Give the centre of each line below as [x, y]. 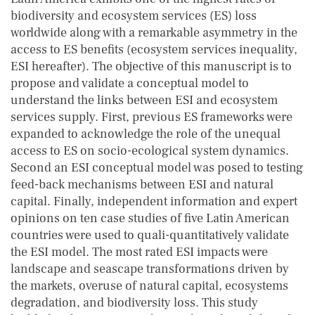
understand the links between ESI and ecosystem [144, 100]
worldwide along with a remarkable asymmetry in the [154, 33]
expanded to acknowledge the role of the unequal [146, 134]
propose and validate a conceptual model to [130, 83]
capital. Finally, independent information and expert [154, 201]
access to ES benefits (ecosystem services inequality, [154, 50]
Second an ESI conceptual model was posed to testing [157, 168]
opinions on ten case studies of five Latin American [150, 218]
